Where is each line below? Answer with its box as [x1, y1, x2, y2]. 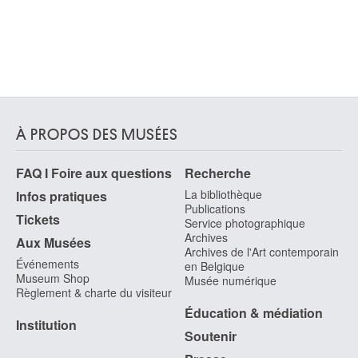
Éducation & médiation [185, 304, 323, 322]
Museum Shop [16, 270, 89, 286]
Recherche [185, 164, 251, 182]
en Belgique [185, 258, 245, 274]
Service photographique [185, 215, 305, 231]
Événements [16, 256, 79, 272]
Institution [16, 316, 77, 334]
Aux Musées [16, 233, 91, 252]
